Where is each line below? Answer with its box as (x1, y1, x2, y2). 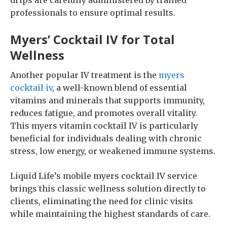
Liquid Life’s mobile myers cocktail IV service (10, 171, 197, 181)
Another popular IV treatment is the (10, 70, 157, 80)
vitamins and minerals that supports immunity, (10, 95, 205, 105)
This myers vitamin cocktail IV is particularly (10, 121, 198, 131)
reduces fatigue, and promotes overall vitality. (10, 108, 197, 118)
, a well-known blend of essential (52, 83, 187, 93)
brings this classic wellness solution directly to (10, 183, 206, 194)
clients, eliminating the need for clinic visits (10, 196, 193, 206)
